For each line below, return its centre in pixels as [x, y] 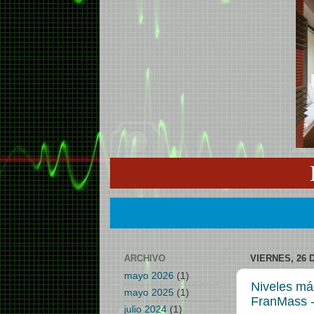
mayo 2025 [149, 292]
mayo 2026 [149, 276]
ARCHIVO [145, 259]
